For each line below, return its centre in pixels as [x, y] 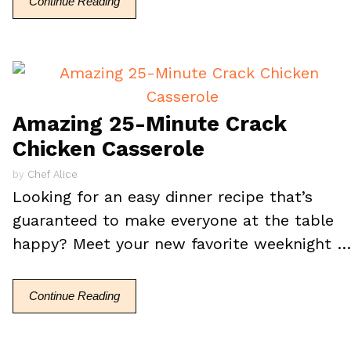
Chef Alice [53, 174]
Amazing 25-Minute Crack [150, 124]
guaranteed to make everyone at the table [174, 220]
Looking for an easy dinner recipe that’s [163, 196]
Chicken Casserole [109, 149]
